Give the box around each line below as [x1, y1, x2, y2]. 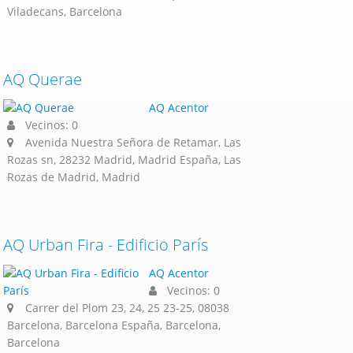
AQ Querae [3, 69, 82, 90]
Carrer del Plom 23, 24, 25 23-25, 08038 [25, 300, 229, 315]
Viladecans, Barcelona [7, 4, 122, 19]
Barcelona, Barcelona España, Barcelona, [7, 318, 221, 333]
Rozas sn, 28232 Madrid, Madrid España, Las [7, 152, 241, 167]
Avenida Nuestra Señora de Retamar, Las [25, 135, 241, 150]
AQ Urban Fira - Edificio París [3, 234, 208, 255]
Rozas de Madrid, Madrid [7, 169, 140, 184]
